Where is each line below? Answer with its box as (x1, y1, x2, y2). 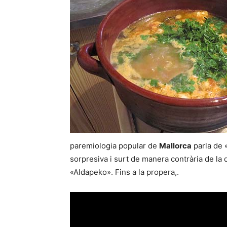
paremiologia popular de (70, 141, 159, 151)
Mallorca (159, 141, 192, 151)
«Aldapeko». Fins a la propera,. (70, 167, 179, 177)
